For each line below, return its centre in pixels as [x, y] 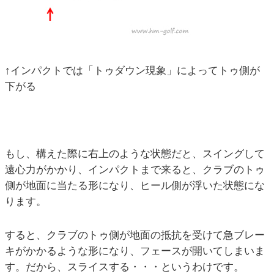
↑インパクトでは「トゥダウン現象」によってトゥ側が [132, 71]
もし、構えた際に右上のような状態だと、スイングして [135, 154]
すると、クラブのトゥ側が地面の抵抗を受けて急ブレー [135, 235]
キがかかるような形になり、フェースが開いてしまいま [135, 251]
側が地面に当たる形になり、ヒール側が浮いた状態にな [135, 186]
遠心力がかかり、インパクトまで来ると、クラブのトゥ [135, 170]
